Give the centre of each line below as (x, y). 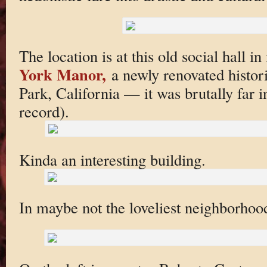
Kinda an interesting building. (112, 159)
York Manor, (62, 74)
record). (44, 111)
